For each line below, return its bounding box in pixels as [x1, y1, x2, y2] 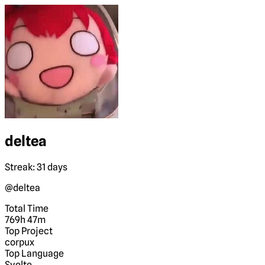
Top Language [5, 247, 64, 259]
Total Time [5, 202, 49, 214]
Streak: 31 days [5, 161, 67, 173]
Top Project [5, 225, 53, 237]
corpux [5, 236, 34, 248]
